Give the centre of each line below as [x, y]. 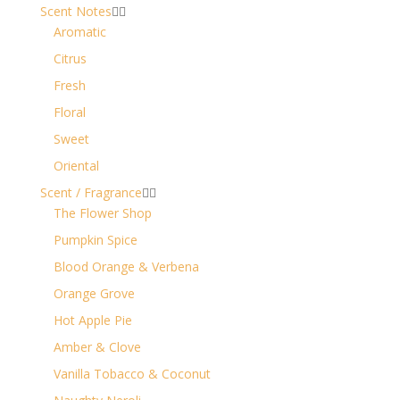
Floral [69, 112]
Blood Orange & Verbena [126, 266]
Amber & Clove [97, 346]
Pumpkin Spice [95, 239]
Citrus [70, 58]
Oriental [76, 165]
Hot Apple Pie [92, 320]
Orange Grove [94, 293]
